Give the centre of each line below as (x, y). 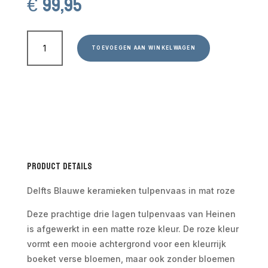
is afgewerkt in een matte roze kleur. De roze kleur (133, 229)
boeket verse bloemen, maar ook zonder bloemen (131, 258)
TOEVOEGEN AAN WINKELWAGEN (143, 48)
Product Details (59, 166)
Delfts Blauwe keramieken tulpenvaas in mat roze (131, 190)
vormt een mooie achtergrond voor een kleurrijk (126, 243)
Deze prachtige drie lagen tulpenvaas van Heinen (131, 214)
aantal (38, 119)
